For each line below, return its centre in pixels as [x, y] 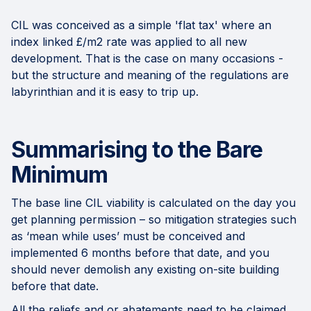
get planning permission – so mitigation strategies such [154, 220]
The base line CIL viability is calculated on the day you [153, 203]
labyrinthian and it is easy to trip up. [105, 92]
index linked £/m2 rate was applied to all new [129, 42]
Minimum [60, 175]
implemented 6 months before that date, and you [140, 253]
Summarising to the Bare [137, 150]
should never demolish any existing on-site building [145, 270]
